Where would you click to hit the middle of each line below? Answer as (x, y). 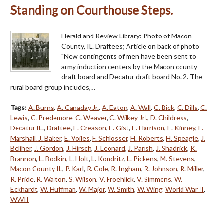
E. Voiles (77, 138)
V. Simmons (154, 179)
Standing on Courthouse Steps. (91, 10)
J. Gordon (49, 148)
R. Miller (192, 169)
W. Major (92, 189)
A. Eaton (115, 108)
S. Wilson (82, 179)
